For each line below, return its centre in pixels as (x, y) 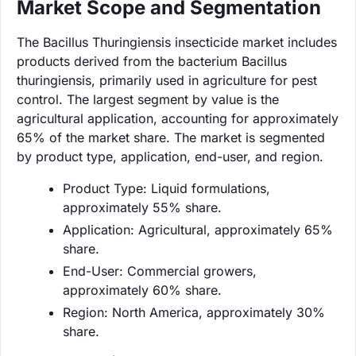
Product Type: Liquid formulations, (166, 188)
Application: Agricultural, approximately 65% (198, 229)
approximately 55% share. (142, 207)
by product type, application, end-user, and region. (170, 156)
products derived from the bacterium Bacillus (152, 61)
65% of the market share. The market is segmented (171, 137)
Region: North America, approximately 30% (194, 312)
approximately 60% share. (142, 290)
